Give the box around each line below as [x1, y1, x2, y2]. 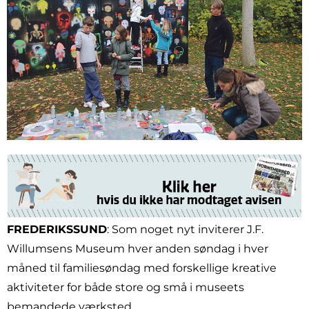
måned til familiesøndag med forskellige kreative [7, 261, 277, 275]
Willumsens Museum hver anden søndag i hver [7, 242, 268, 256]
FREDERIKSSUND [7, 223, 107, 237]
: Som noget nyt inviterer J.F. [107, 223, 263, 237]
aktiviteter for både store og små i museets [7, 281, 244, 295]
